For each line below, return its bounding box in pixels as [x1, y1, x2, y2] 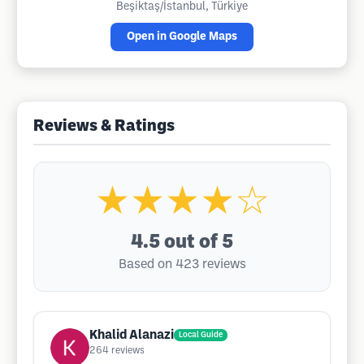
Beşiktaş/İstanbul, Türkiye [116, 2, 248, 12]
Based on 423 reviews [118, 258, 246, 271]
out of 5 [164, 234, 233, 252]
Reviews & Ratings [33, 119, 175, 134]
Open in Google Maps [127, 32, 237, 42]
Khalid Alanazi [89, 329, 174, 341]
